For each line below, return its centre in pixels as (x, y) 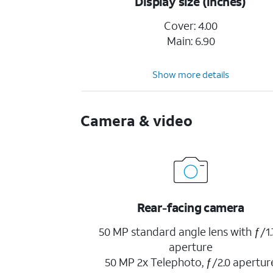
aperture (191, 247)
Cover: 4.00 (191, 26)
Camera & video (137, 121)
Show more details (191, 74)
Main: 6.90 (191, 41)
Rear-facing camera (190, 207)
